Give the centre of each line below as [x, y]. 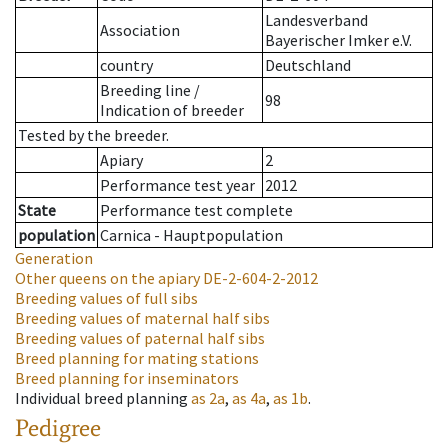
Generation [54, 258]
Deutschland [308, 65]
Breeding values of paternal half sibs [140, 338]
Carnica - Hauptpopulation [191, 235]
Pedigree [58, 428]
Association [140, 30]
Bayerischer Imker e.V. [338, 40]
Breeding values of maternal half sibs [142, 318]
